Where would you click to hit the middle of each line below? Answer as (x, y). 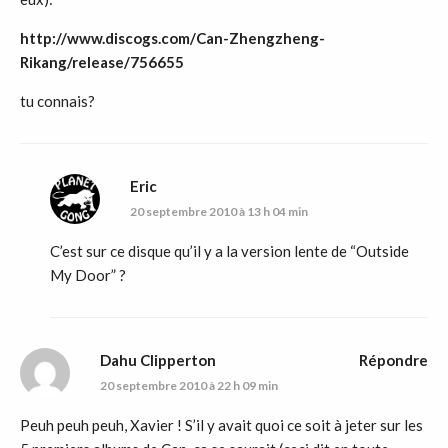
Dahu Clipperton (158, 359)
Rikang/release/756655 (102, 61)
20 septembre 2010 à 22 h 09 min (189, 385)
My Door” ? (88, 274)
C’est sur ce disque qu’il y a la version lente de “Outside (229, 250)
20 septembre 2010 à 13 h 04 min (219, 211)
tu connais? (57, 100)
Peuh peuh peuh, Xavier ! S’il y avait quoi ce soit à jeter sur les (221, 424)
